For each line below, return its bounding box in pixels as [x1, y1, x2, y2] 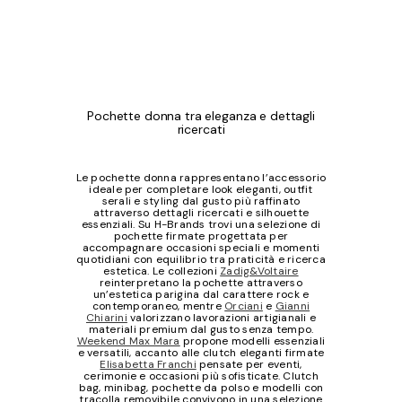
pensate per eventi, [196, 357, 302, 372]
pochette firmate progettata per [113, 229, 289, 244]
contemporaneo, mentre [92, 299, 225, 314]
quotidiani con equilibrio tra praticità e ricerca [76, 252, 326, 267]
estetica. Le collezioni [103, 264, 221, 279]
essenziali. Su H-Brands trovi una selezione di [81, 217, 321, 232]
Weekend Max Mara [76, 334, 180, 349]
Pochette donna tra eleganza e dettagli [87, 108, 315, 125]
